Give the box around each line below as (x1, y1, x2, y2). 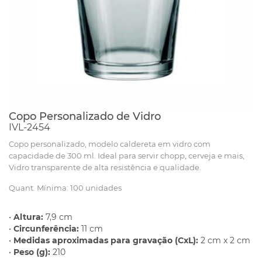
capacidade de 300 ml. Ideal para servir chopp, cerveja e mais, (9, 151, 244, 160)
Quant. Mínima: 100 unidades (9, 183, 122, 192)
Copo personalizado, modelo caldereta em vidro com (9, 139, 211, 149)
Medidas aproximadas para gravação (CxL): (13, 235, 198, 246)
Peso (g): (13, 247, 50, 257)
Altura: (13, 212, 43, 222)
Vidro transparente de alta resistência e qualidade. (9, 163, 201, 172)
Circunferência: (13, 223, 79, 234)
